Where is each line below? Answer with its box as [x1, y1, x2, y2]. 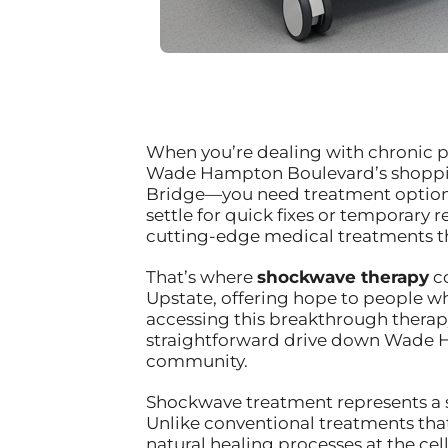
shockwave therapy [256, 266, 429, 287]
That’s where [145, 266, 257, 287]
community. [145, 350, 248, 371]
